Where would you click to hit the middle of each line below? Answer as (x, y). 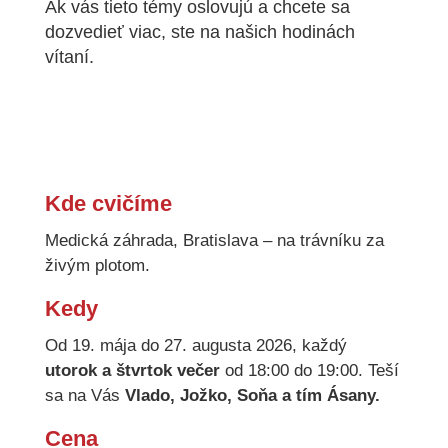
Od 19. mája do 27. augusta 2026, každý (195, 345)
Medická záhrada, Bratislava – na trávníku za (214, 240)
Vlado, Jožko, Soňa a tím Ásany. (254, 395)
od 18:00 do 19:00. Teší (309, 370)
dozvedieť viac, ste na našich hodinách (199, 31)
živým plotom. (99, 265)
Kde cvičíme (108, 203)
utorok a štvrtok (108, 370)
